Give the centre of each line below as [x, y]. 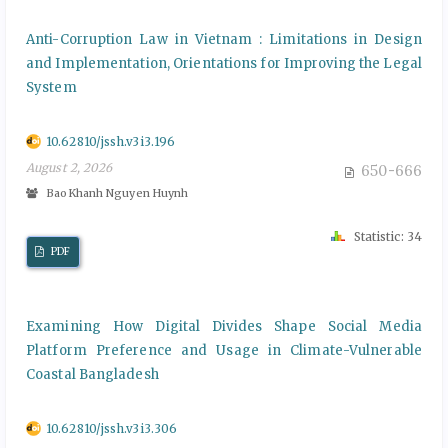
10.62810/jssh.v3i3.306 [112, 428]
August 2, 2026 [69, 167]
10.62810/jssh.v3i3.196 [111, 141]
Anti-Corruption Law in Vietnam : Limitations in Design [224, 39]
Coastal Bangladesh [92, 374]
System [51, 87]
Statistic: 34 [386, 236]
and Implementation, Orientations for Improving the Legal [224, 63]
